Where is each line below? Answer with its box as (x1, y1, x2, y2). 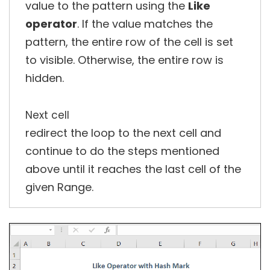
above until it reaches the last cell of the (25, 162, 241, 177)
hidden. (25, 71, 64, 86)
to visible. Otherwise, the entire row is (25, 52, 224, 68)
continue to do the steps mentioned (25, 143, 219, 159)
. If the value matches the (77, 16, 213, 32)
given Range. (25, 180, 93, 195)
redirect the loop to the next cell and (25, 125, 221, 141)
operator (25, 16, 77, 32)
